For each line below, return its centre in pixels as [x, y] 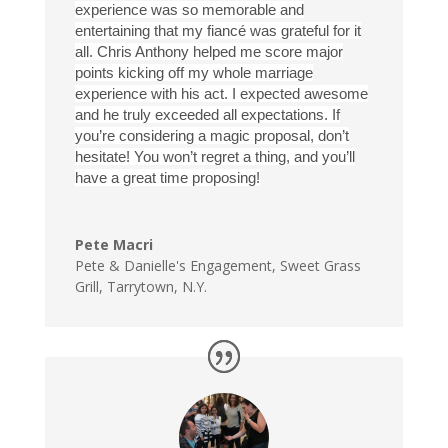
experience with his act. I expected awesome [221, 94]
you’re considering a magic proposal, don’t [211, 136]
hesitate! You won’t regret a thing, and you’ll [214, 157]
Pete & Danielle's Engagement [173, 266]
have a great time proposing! [167, 178]
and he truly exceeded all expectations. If [207, 115]
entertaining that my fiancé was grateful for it [217, 31]
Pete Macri [113, 245]
